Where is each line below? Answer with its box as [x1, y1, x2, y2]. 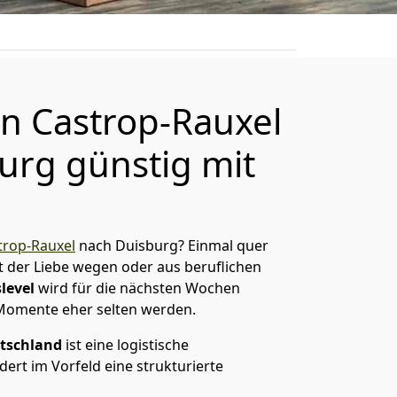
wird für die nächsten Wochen [35, 278, 240, 298]
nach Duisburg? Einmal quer [75, 236, 269, 255]
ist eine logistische [62, 335, 189, 354]
